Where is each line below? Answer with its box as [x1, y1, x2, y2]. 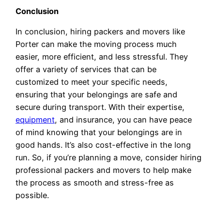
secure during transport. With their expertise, [15, 102, 185, 112]
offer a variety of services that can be [15, 64, 156, 74]
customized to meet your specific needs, [15, 77, 168, 87]
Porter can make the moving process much [15, 39, 177, 49]
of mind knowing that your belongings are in [15, 127, 182, 137]
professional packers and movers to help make [15, 165, 191, 175]
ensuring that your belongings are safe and [15, 89, 177, 99]
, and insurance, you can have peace [55, 114, 192, 124]
